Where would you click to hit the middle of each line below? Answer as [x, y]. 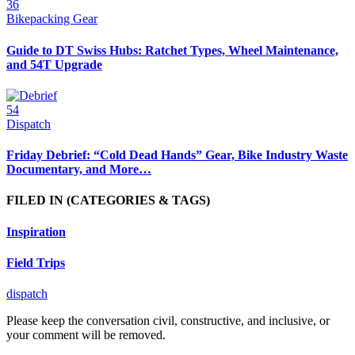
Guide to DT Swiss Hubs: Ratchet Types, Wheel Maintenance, [172, 50]
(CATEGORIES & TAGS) [138, 200]
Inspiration [36, 231]
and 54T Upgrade [54, 64]
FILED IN [36, 200]
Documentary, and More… [79, 170]
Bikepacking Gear [52, 19]
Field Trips [36, 262]
